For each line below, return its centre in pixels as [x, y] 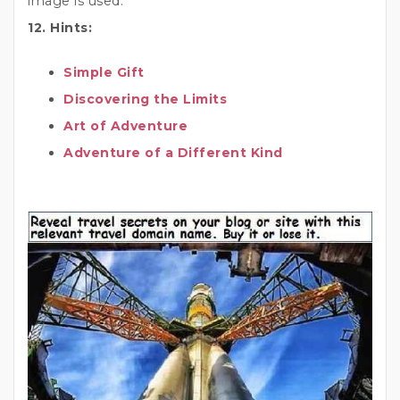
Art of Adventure [125, 126]
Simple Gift [104, 73]
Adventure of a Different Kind [173, 153]
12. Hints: [60, 28]
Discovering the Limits [145, 100]
